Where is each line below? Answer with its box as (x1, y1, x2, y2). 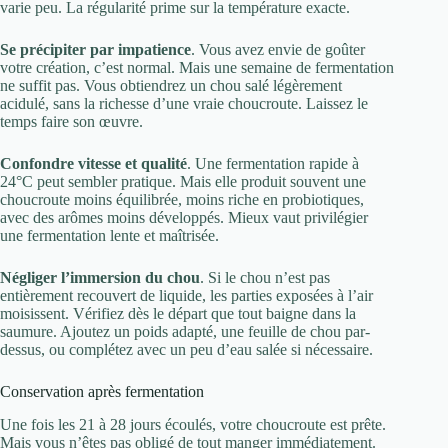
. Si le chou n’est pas (200, 269, 330, 287)
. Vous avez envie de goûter (191, 41, 365, 59)
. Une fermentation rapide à (187, 155, 359, 173)
